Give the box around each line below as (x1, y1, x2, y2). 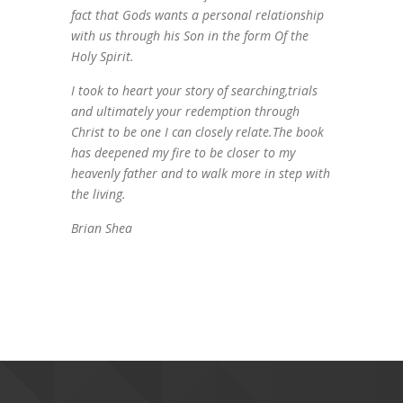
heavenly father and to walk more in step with (71, 164, 330, 182)
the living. (71, 184, 126, 202)
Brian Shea (71, 219, 132, 237)
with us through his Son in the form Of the (71, 26, 309, 44)
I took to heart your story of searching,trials (71, 81, 318, 99)
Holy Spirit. (71, 47, 134, 65)
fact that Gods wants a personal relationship (71, 5, 324, 23)
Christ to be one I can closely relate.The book (71, 122, 324, 140)
